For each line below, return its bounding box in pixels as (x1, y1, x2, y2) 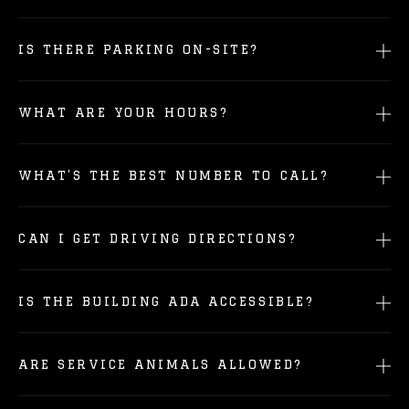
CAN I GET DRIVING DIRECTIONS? (18, 231, 298, 246)
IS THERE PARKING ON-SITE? (18, 42, 259, 57)
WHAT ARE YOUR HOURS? (18, 105, 229, 120)
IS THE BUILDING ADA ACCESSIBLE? (18, 294, 315, 309)
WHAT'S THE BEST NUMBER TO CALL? (18, 168, 330, 183)
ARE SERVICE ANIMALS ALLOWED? (18, 357, 303, 372)
